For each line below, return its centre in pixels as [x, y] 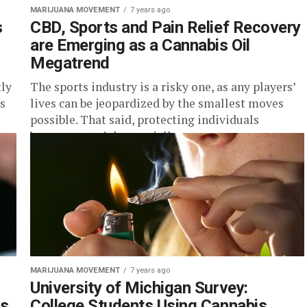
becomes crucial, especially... [108, 136]
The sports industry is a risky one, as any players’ [163, 87]
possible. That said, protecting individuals [145, 120]
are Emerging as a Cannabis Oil [140, 45]
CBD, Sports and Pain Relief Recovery [165, 27]
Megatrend [70, 63]
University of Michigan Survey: [139, 288]
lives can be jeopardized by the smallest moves [157, 103]
